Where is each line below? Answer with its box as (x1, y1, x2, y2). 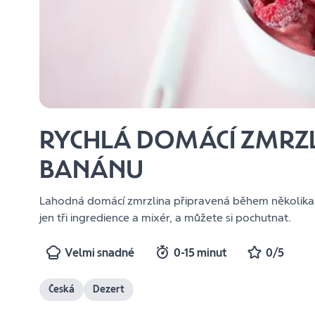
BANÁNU (39, 153, 144, 184)
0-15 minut (174, 245, 227, 259)
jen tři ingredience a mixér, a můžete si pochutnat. (39, 210, 292, 224)
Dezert (93, 283, 125, 296)
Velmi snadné (65, 245, 135, 259)
